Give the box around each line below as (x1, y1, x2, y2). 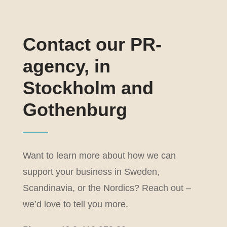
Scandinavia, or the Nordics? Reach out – (22, 183, 191, 193)
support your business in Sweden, (22, 167, 160, 177)
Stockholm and (22, 78, 154, 98)
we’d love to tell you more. (22, 199, 128, 209)
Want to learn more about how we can (22, 150, 176, 161)
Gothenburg (22, 99, 127, 120)
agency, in (22, 56, 110, 77)
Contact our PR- (22, 34, 162, 55)
